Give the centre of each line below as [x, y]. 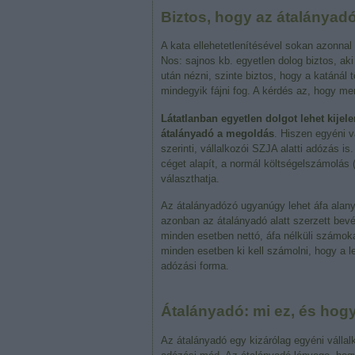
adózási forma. [195, 266]
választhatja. [190, 178]
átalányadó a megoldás [218, 133]
